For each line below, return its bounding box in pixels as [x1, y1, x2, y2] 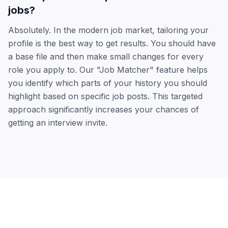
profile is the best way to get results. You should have [8, 38, 216, 48]
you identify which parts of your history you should [8, 78, 207, 88]
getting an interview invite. [8, 118, 107, 128]
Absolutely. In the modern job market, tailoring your [8, 25, 209, 35]
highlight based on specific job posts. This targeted [8, 91, 203, 101]
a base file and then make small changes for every [8, 51, 204, 62]
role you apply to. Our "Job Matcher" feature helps [8, 65, 208, 75]
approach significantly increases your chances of [8, 104, 199, 115]
